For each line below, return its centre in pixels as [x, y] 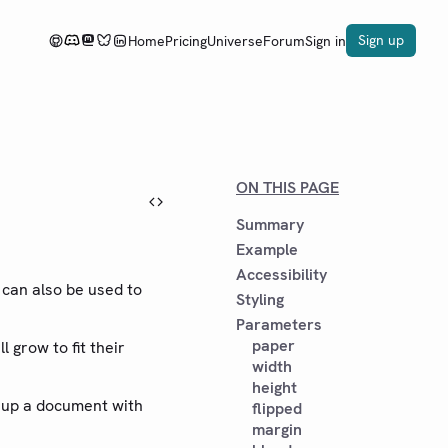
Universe [235, 40]
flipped [277, 408]
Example [267, 249]
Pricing [186, 40]
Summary [270, 224]
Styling [260, 299]
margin [277, 429]
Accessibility [281, 274]
